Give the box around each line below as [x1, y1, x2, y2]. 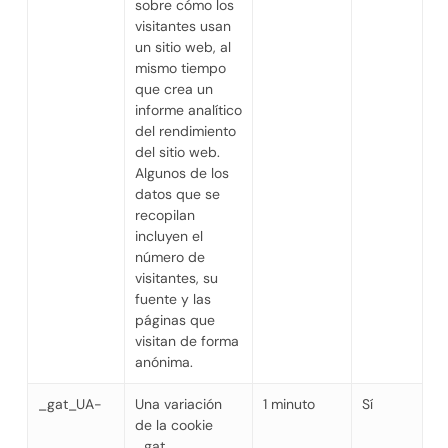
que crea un [134, 79, 213, 98]
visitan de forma [134, 331, 239, 350]
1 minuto [262, 394, 315, 413]
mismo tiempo [134, 58, 226, 77]
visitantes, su [134, 268, 218, 287]
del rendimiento [134, 121, 236, 140]
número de [134, 247, 205, 266]
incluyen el [134, 226, 203, 245]
